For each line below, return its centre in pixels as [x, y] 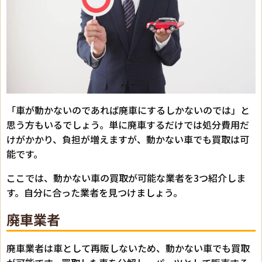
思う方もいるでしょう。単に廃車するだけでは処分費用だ [128, 124]
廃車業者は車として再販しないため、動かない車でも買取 [128, 248]
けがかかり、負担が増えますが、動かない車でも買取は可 [128, 139]
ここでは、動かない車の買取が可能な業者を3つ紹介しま [126, 177]
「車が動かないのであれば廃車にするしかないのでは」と [128, 110]
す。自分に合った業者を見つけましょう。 [94, 192]
